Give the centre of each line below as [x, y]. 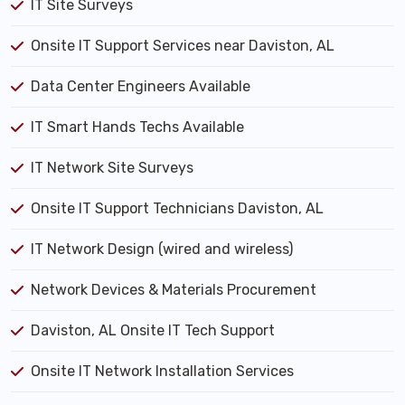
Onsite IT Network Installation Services [162, 372]
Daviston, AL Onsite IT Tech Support [153, 331]
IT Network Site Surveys [112, 168]
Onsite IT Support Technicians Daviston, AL [177, 209]
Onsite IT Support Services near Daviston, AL [183, 46]
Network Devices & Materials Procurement [174, 290]
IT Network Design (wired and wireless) [162, 250]
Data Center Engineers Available [141, 87]
